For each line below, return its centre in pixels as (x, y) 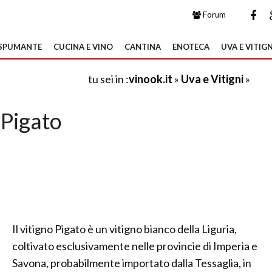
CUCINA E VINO (83, 47)
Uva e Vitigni (212, 79)
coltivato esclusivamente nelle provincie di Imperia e (135, 246)
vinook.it (151, 79)
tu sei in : (108, 79)
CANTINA (143, 47)
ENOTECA (191, 47)
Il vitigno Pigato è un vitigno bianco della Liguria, (124, 229)
